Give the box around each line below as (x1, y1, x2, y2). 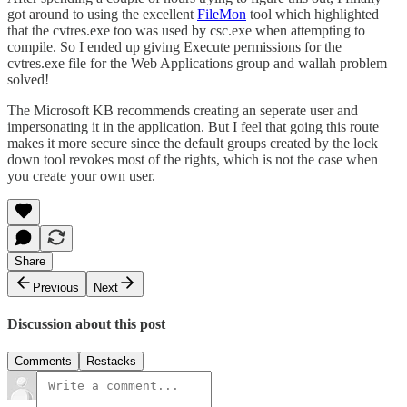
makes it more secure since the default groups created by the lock (7, 134, 378, 151)
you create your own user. (7, 167, 155, 184)
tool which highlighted (246, 5, 379, 22)
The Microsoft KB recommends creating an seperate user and (7, 102, 358, 118)
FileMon (197, 5, 246, 22)
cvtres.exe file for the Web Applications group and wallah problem (7, 55, 387, 71)
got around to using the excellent (7, 5, 197, 22)
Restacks (86, 354, 136, 369)
